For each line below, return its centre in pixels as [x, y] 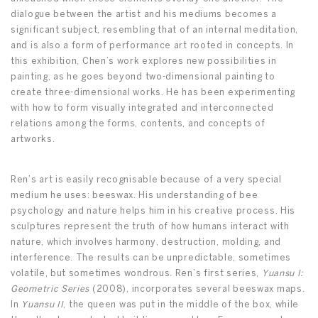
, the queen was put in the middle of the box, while [181, 305]
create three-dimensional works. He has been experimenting [153, 93]
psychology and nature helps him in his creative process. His [153, 212]
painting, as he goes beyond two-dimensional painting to [143, 77]
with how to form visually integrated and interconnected [142, 109]
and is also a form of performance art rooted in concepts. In [153, 46]
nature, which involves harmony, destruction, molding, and [146, 243]
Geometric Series [50, 290]
